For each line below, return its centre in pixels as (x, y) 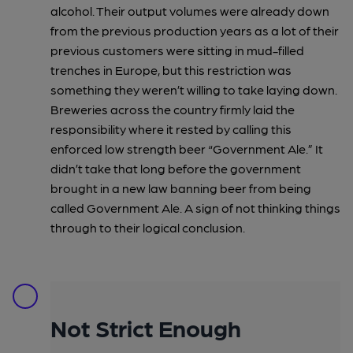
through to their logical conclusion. (148, 227)
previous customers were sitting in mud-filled (177, 50)
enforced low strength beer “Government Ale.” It (187, 148)
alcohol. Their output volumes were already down (190, 10)
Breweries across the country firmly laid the (173, 109)
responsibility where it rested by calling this (171, 128)
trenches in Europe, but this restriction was (171, 69)
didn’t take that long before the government (176, 168)
